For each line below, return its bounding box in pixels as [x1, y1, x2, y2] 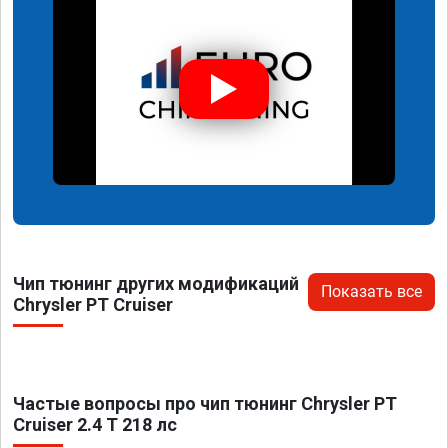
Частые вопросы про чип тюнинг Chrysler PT [13, 393, 397, 415]
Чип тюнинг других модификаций [13, 273, 299, 295]
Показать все [321, 282, 422, 302]
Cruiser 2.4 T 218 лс [13, 414, 177, 436]
